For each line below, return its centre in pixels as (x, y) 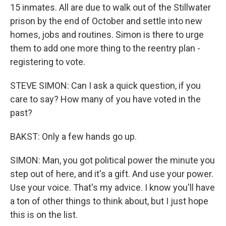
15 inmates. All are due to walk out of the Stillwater (110, 7)
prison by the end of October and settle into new (106, 21)
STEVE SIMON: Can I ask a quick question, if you (105, 86)
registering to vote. (48, 62)
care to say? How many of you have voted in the (105, 99)
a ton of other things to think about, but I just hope (109, 201)
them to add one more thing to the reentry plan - (105, 48)
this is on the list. (44, 215)
